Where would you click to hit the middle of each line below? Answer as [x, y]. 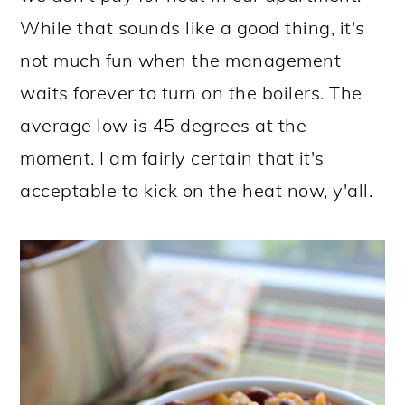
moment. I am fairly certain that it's [172, 158]
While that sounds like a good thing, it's [193, 28]
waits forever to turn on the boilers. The [191, 93]
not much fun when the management [181, 61]
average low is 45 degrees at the [164, 126]
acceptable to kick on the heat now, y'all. [197, 191]
